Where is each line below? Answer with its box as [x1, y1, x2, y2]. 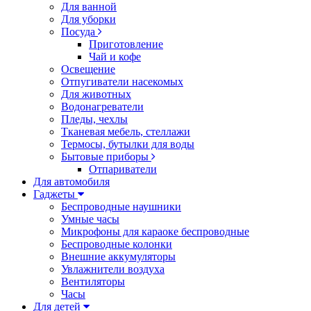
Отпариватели [89, 163, 157, 175]
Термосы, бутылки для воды [61, 138, 194, 150]
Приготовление [89, 38, 163, 50]
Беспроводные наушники [61, 201, 181, 212]
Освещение [61, 63, 115, 75]
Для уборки [61, 13, 116, 25]
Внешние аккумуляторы [61, 251, 176, 262]
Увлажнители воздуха [61, 263, 165, 275]
